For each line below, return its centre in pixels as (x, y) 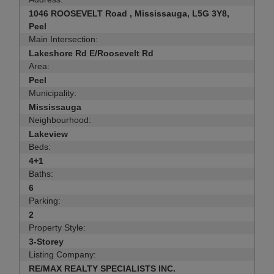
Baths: (41, 174)
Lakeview (48, 134)
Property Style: (57, 228)
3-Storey (46, 242)
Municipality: (53, 93)
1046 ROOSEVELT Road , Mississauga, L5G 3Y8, (129, 13)
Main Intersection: (63, 39)
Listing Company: (62, 254)
